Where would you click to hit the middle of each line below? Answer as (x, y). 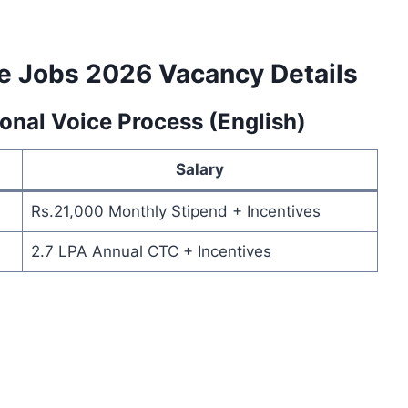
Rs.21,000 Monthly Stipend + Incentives (175, 212)
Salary (200, 170)
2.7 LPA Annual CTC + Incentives (151, 252)
